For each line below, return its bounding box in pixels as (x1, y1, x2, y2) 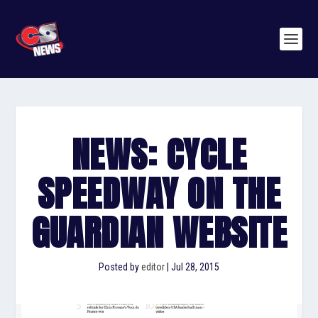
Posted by (99, 261, 141, 273)
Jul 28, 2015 (171, 261, 219, 273)
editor (141, 261, 165, 273)
